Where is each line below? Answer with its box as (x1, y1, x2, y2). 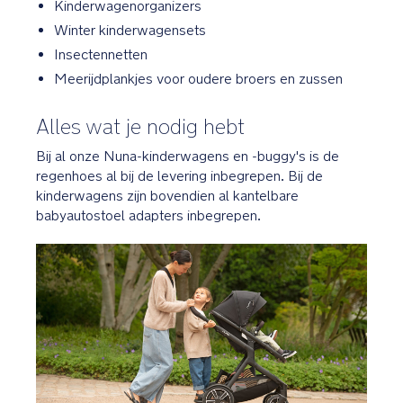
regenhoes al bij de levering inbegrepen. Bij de (36, 166, 323, 184)
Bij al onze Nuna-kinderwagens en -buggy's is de (36, 147, 339, 165)
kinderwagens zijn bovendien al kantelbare (36, 186, 299, 204)
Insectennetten (54, 45, 148, 63)
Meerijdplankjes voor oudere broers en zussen (54, 69, 343, 87)
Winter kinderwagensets (54, 21, 206, 39)
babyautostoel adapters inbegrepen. (36, 206, 261, 224)
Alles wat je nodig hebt (36, 112, 245, 139)
